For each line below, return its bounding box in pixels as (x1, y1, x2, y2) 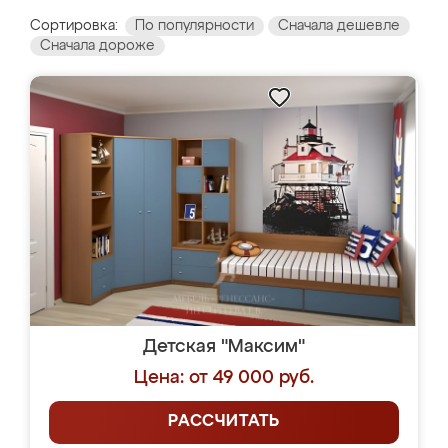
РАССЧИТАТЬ (168, 414, 280, 430)
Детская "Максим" (143, 338, 305, 356)
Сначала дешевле (278, 19, 400, 33)
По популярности (135, 19, 254, 33)
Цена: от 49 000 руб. (134, 369, 314, 387)
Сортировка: (30, 19, 118, 33)
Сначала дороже (40, 39, 155, 53)
